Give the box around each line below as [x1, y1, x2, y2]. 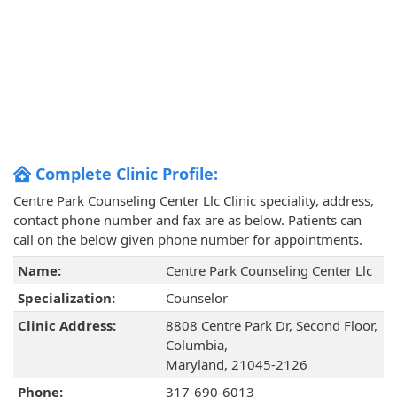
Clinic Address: [17, 316, 116, 335]
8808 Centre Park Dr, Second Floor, [165, 316, 378, 335]
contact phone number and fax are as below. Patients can [13, 211, 362, 230]
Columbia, [165, 336, 228, 354]
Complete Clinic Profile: [31, 163, 218, 185]
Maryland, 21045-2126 [165, 355, 307, 374]
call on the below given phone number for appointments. [13, 230, 362, 249]
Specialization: [17, 289, 115, 307]
